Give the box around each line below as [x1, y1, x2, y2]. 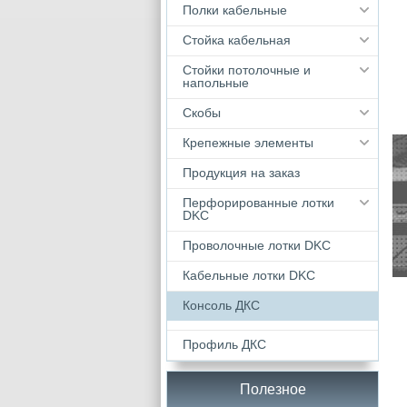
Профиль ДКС [183, 337, 266, 352]
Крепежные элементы [183, 135, 313, 150]
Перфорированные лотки [183, 195, 334, 210]
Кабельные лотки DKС [183, 268, 315, 283]
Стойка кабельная [183, 33, 291, 47]
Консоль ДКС [183, 298, 260, 313]
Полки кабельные [183, 3, 287, 17]
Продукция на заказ [183, 165, 300, 180]
